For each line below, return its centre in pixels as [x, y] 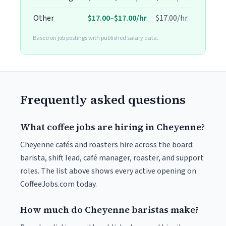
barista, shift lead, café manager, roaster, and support [112, 158]
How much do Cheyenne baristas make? [109, 210]
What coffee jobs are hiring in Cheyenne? [112, 127]
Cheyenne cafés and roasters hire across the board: [107, 145]
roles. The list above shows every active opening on [108, 171]
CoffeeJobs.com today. [59, 184]
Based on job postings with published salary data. [96, 38]
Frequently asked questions [103, 100]
